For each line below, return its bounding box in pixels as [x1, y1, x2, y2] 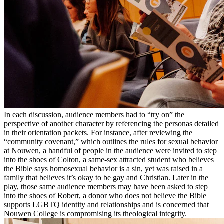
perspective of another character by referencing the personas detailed [4, 119, 219, 128]
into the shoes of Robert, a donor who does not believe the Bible [4, 191, 206, 200]
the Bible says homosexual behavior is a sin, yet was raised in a [4, 164, 203, 173]
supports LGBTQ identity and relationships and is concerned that [4, 200, 209, 209]
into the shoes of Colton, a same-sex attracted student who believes [4, 155, 214, 164]
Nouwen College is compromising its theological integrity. [4, 209, 187, 218]
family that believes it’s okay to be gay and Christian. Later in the [4, 173, 208, 182]
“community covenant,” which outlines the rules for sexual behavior [4, 137, 218, 146]
